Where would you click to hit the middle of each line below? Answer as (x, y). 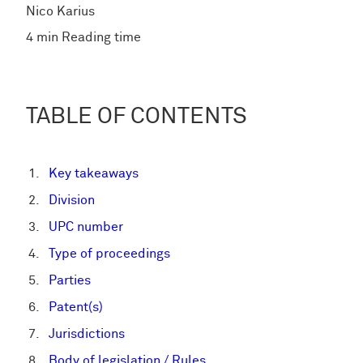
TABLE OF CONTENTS (137, 117)
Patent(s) (76, 307)
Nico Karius (60, 11)
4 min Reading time (83, 37)
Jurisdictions (87, 334)
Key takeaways (94, 173)
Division (72, 200)
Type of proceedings (109, 254)
